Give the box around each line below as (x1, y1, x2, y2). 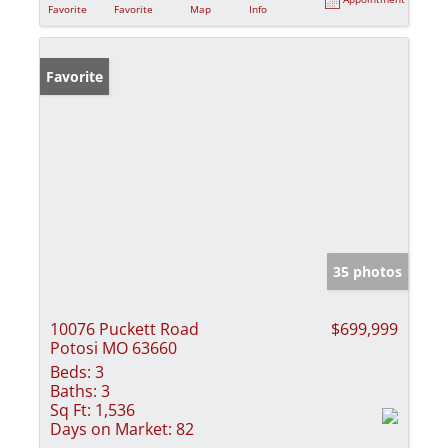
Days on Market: (50, 417, 172, 440)
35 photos (333, 261, 402, 281)
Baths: (50, 379, 97, 402)
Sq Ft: (50, 398, 91, 421)
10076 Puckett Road (50, 317, 199, 340)
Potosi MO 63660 (50, 336, 177, 359)
